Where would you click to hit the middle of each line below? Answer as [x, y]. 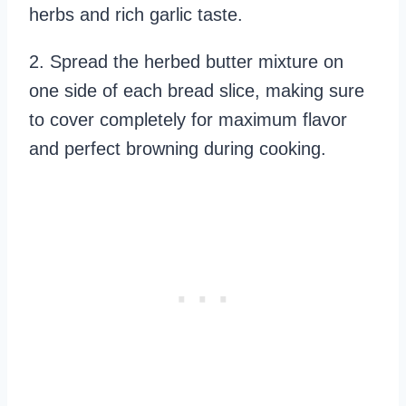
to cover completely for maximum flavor [188, 119]
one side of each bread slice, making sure [197, 90]
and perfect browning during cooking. [178, 148]
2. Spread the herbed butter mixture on [186, 61]
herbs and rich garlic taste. [136, 14]
